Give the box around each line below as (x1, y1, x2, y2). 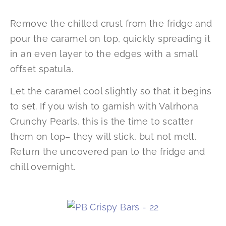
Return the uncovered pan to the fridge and (10, 146, 205, 157)
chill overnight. (10, 161, 76, 173)
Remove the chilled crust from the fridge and (10, 18, 212, 29)
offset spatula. (10, 63, 74, 74)
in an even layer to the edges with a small (10, 48, 198, 59)
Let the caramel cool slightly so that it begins (10, 86, 212, 97)
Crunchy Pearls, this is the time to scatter (10, 116, 194, 127)
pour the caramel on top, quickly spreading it (10, 33, 210, 44)
